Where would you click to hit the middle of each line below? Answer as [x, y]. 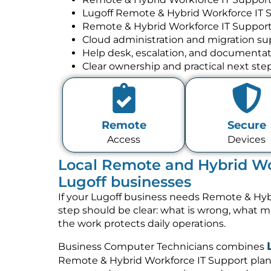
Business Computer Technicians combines [162, 247]
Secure [247, 126]
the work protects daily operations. [142, 223]
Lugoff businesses [125, 181]
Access [124, 140]
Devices [247, 140]
